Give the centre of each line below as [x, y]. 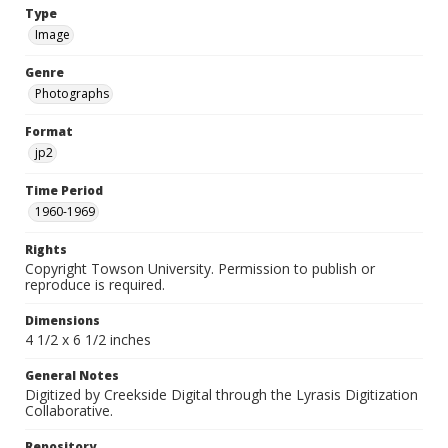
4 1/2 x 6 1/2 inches [88, 339]
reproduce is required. [95, 284]
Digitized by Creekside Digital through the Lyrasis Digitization [221, 394]
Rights [46, 249]
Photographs [72, 93]
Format [49, 131]
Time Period [64, 190]
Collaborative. [69, 410]
